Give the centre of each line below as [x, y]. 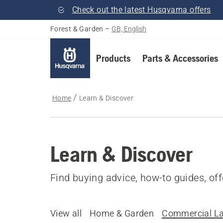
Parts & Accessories [180, 58]
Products [113, 58]
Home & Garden [122, 213]
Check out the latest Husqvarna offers [141, 10]
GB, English [129, 29]
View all [66, 213]
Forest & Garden [77, 29]
